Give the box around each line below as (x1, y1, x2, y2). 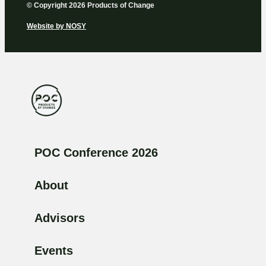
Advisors (34, 211, 85, 225)
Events (34, 244, 73, 258)
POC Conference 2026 (34, 146, 158, 160)
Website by (27, 21, 66, 30)
